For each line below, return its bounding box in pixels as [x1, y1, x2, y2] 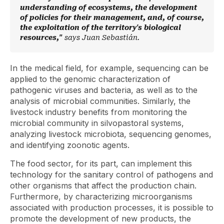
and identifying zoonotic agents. [10, 139, 129, 150]
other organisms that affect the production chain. [10, 180, 196, 190]
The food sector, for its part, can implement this [10, 158, 192, 168]
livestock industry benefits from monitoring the [10, 106, 187, 117]
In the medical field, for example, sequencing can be [10, 62, 208, 73]
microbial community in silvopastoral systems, [10, 117, 184, 128]
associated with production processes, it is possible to [10, 202, 213, 212]
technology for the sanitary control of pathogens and [10, 169, 213, 179]
